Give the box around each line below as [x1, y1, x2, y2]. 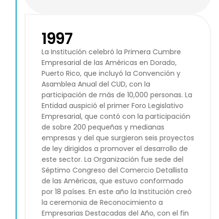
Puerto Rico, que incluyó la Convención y [42, 68, 180, 79]
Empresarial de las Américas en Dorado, [42, 58, 176, 68]
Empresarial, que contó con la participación [42, 111, 190, 122]
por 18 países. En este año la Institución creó [42, 187, 192, 197]
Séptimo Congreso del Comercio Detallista [42, 165, 188, 175]
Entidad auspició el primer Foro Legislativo [42, 101, 183, 111]
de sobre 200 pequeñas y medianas [42, 122, 164, 132]
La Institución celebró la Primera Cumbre [42, 47, 181, 57]
